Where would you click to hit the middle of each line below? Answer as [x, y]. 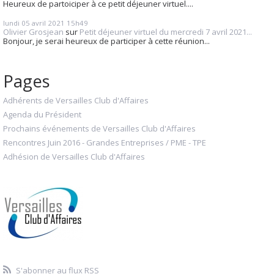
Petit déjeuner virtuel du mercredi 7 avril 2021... [166, 31]
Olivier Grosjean [33, 31]
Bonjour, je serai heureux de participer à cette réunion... [106, 41]
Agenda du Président [42, 114]
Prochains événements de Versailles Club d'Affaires [99, 128]
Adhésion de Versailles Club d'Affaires [74, 157]
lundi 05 [17, 23]
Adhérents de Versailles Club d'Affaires [76, 100]
